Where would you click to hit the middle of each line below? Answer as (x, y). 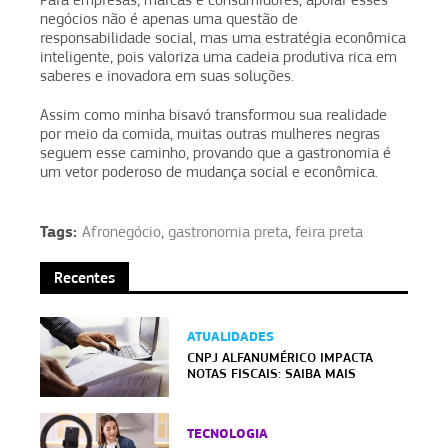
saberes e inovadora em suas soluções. (167, 75)
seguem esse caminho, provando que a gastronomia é (215, 152)
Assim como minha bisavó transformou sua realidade (213, 114)
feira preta (329, 231)
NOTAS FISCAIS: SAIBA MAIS (272, 373)
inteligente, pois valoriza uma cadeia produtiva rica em (218, 56)
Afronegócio (121, 231)
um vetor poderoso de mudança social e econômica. (209, 171)
